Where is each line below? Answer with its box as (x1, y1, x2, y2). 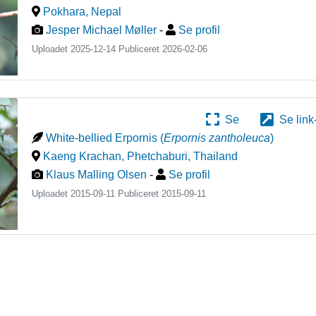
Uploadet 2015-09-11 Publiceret (32, 188, 162, 200)
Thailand (193, 150, 238, 163)
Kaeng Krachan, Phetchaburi (43, 150, 188, 163)
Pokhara (43, 6, 86, 18)
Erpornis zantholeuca (164, 132, 271, 145)
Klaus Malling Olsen (46, 169, 147, 181)
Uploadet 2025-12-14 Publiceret (32, 44, 163, 54)
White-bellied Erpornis (46, 132, 158, 145)
